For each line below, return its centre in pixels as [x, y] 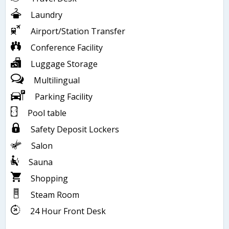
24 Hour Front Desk [68, 211]
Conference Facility [67, 47]
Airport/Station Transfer [78, 31]
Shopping [49, 178]
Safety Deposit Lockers [75, 129]
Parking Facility [64, 96]
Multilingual [57, 80]
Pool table [47, 113]
